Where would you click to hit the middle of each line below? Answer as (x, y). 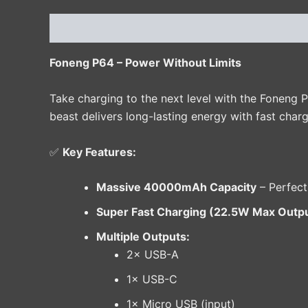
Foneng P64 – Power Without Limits (145, 63)
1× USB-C (152, 279)
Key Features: (99, 152)
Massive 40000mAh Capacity (176, 187)
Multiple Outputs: (143, 237)
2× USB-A (153, 255)
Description (80, 29)
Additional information (184, 29)
